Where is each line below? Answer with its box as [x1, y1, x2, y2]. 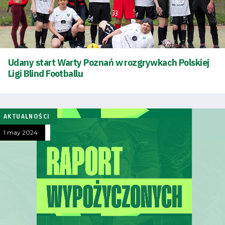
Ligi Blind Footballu [8, 68, 83, 79]
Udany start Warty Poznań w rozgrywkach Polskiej [8, 57, 209, 68]
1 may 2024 [4, 128, 38, 136]
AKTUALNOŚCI [4, 113, 50, 120]
